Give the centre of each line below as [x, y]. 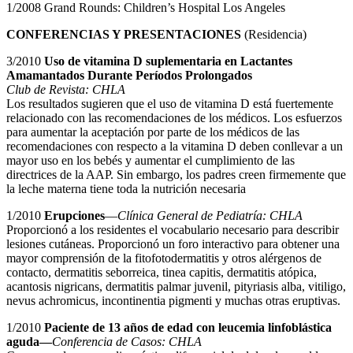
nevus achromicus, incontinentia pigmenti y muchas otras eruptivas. [173, 301]
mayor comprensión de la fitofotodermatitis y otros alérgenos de [164, 258]
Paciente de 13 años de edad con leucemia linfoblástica [188, 328]
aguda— [29, 342]
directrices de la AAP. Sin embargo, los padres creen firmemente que [176, 175]
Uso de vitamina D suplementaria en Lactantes [168, 61]
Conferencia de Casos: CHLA [127, 342]
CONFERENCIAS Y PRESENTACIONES [124, 35]
